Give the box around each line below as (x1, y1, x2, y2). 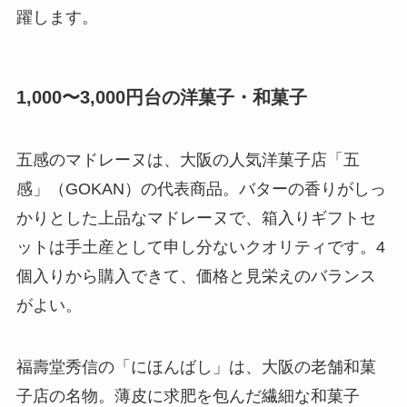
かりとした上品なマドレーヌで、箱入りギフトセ (15, 209, 376, 228)
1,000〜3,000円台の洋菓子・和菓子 (15, 86, 307, 107)
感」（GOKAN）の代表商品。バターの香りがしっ (15, 180, 386, 199)
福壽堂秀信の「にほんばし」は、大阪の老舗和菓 (15, 358, 376, 377)
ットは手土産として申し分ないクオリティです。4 (15, 238, 385, 257)
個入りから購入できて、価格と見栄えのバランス (15, 267, 376, 286)
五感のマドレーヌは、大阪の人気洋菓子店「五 (15, 151, 360, 170)
